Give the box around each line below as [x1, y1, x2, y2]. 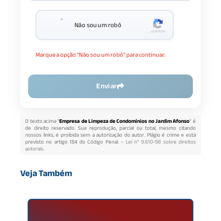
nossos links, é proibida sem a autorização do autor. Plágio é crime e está [25, 130, 196, 140]
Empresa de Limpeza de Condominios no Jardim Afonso [59, 116, 190, 126]
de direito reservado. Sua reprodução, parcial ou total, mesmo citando [25, 123, 196, 133]
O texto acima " [25, 116, 60, 126]
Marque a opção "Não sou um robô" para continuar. [36, 49, 166, 61]
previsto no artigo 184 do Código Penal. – [25, 137, 126, 147]
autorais [25, 144, 44, 154]
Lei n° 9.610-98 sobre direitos [125, 137, 196, 147]
